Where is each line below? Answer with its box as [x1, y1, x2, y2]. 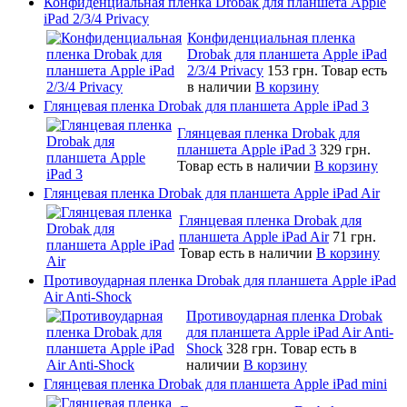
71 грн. [333, 228, 376, 244]
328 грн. [226, 340, 281, 356]
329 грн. [320, 141, 371, 157]
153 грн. [267, 62, 322, 78]
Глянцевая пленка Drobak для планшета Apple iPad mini [44, 375, 387, 392]
